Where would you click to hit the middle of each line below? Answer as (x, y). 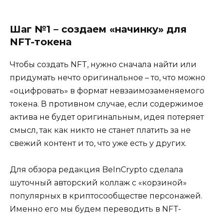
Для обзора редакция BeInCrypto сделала (96, 170)
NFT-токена (41, 42)
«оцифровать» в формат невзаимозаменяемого (107, 91)
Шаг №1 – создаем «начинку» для (98, 29)
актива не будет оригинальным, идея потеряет (107, 117)
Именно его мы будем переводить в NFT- (95, 209)
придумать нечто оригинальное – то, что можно (108, 77)
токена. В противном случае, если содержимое (107, 104)
